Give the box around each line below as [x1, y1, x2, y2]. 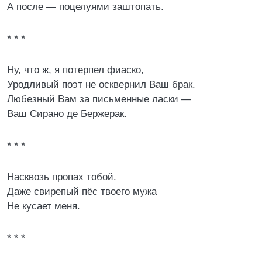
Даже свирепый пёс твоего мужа [7, 186, 157, 197]
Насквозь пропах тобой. [7, 171, 116, 182]
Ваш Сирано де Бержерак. [7, 108, 127, 119]
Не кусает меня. [7, 201, 80, 212]
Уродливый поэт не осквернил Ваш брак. [7, 79, 195, 90]
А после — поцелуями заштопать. [7, 1, 164, 12]
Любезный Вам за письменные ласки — [7, 94, 191, 105]
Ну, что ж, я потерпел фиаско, [7, 64, 144, 75]
